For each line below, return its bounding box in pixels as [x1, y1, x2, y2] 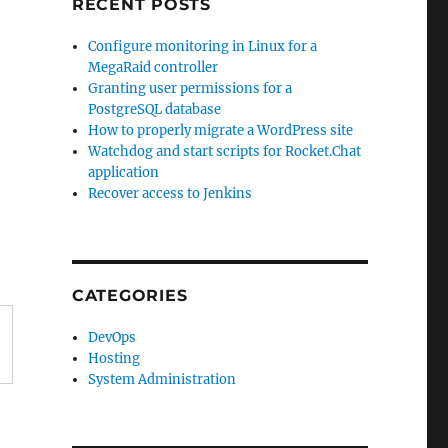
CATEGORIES [71, 286, 188, 305]
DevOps [88, 329, 137, 346]
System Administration [88, 371, 237, 388]
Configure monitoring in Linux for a [88, 38, 318, 55]
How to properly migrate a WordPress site [88, 122, 354, 139]
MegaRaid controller [88, 59, 219, 76]
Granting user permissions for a [88, 80, 293, 97]
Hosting [88, 350, 141, 367]
